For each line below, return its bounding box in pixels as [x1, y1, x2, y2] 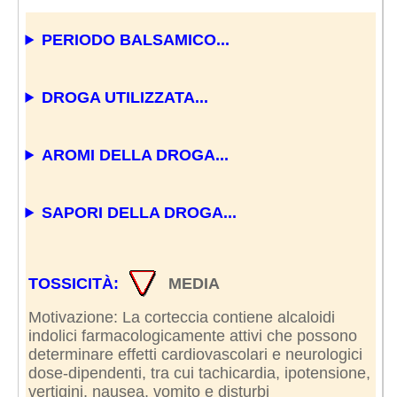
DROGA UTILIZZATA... [42, 88, 209, 106]
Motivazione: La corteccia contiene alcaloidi [27, 307, 335, 326]
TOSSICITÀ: [27, 274, 123, 292]
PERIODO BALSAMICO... [42, 30, 230, 49]
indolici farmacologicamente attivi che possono [27, 326, 357, 345]
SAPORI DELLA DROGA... [42, 203, 237, 222]
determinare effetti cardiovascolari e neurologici [27, 345, 362, 363]
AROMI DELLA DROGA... [42, 145, 230, 164]
